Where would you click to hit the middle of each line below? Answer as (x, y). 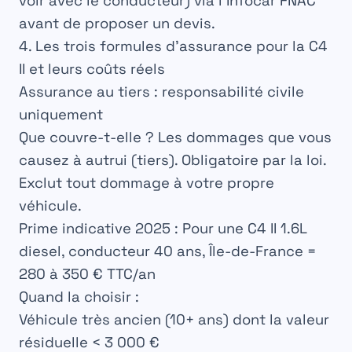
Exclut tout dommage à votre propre (147, 183)
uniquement (61, 115)
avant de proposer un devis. (117, 24)
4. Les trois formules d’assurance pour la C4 (173, 46)
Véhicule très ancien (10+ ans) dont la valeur (174, 320)
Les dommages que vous (243, 137)
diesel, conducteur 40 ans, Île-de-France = (167, 251)
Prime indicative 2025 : (99, 229)
